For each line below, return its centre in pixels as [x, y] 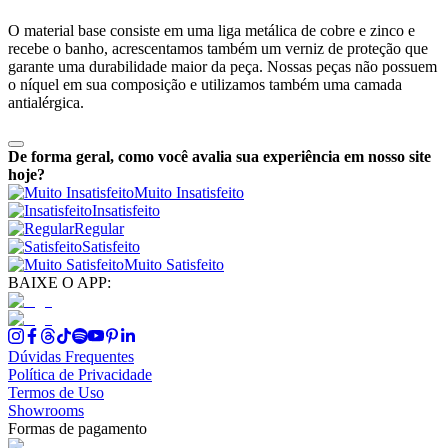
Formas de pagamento [77, 428]
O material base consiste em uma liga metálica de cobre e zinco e [211, 30]
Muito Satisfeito [174, 264]
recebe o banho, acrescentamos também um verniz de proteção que [218, 48]
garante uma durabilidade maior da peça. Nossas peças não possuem [222, 66]
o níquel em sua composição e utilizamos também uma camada [205, 84]
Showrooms [46, 410]
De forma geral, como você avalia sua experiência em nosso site [219, 156]
